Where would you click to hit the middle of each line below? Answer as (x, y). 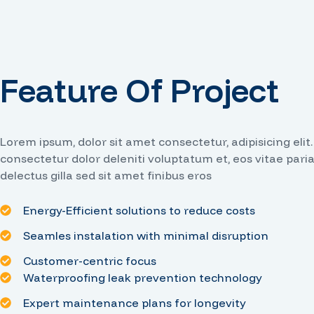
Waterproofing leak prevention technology (143, 277)
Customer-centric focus (90, 260)
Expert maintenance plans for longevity (135, 302)
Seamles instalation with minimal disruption (146, 235)
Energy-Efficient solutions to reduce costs (139, 210)
